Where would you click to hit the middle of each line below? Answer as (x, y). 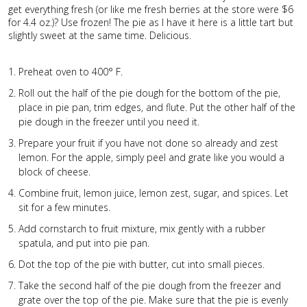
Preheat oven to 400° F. (71, 71)
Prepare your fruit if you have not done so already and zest (148, 143)
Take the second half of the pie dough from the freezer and (150, 285)
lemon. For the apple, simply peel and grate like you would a (151, 157)
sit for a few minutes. (64, 207)
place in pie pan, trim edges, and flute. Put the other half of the (157, 107)
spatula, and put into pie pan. (84, 243)
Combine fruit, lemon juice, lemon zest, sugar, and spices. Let (153, 193)
